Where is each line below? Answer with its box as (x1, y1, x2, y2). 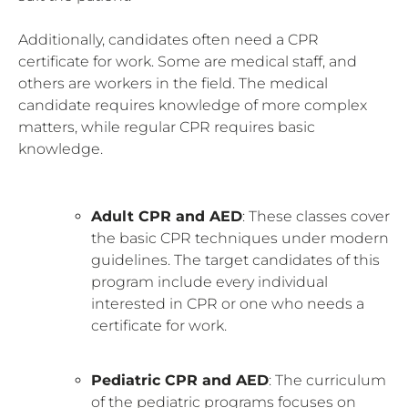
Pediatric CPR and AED (91, 371, 269, 389)
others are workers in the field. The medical (18, 74, 328, 92)
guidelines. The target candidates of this (91, 250, 380, 269)
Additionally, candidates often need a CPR (18, 30, 319, 48)
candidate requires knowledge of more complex (18, 96, 367, 114)
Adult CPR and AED (91, 207, 242, 225)
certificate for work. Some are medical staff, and (18, 52, 357, 70)
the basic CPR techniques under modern (91, 229, 389, 247)
